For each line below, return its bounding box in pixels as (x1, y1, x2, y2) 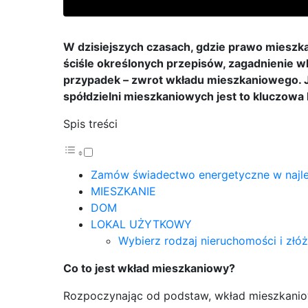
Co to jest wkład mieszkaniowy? (63, 261, 235, 276)
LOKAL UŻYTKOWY (91, 217, 192, 232)
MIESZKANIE (91, 184, 156, 199)
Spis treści (63, 117, 118, 131)
